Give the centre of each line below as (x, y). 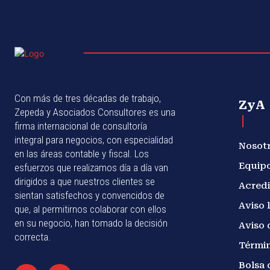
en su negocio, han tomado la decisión (91, 223)
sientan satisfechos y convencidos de (89, 196)
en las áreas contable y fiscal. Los (82, 154)
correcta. (33, 237)
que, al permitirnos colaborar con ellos (90, 209)
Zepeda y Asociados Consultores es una (95, 112)
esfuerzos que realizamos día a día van (91, 168)
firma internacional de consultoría (81, 126)
